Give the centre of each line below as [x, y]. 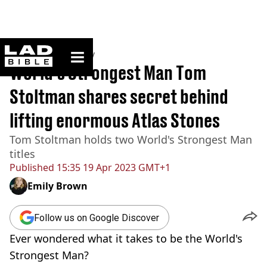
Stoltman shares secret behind [119, 97]
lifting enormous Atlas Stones [115, 120]
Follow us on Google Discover [97, 218]
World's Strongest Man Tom [108, 73]
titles [22, 154]
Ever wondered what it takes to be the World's [126, 238]
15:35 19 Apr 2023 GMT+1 [112, 167]
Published [32, 167]
